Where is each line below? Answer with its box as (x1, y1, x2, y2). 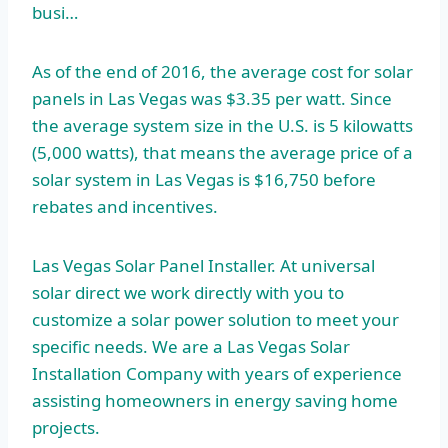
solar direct (32, 281, 120, 305)
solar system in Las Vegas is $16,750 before (32, 168, 376, 192)
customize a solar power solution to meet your (32, 308, 399, 332)
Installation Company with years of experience (32, 362, 402, 386)
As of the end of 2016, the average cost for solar (32, 60, 413, 84)
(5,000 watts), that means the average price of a (32, 141, 413, 165)
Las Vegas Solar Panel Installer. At (32, 254, 301, 278)
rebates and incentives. (32, 195, 218, 219)
